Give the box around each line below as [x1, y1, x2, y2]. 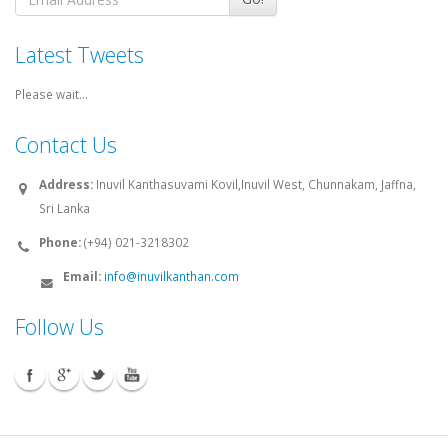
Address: [39, 176, 93, 192]
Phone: [39, 234, 81, 250]
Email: [63, 268, 101, 284]
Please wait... [15, 86, 88, 102]
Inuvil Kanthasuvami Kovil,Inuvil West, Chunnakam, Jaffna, [93, 176, 416, 192]
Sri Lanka [39, 200, 90, 216]
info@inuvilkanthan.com [104, 268, 239, 284]
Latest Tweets [15, 40, 144, 69]
